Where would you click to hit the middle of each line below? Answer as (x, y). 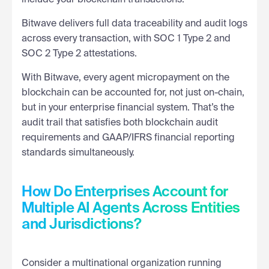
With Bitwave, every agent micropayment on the (125, 78)
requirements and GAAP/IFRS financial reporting (128, 138)
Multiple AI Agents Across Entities (131, 208)
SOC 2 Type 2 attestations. (80, 54)
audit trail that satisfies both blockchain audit (120, 123)
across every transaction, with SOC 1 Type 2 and (126, 39)
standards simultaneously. (78, 153)
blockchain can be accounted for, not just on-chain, (133, 93)
